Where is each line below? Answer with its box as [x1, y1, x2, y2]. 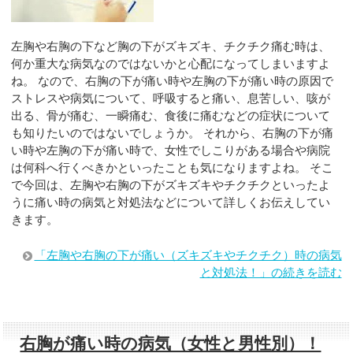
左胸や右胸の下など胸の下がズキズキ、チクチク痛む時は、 [11, 39, 331, 54]
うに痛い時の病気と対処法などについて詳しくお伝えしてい [11, 195, 331, 210]
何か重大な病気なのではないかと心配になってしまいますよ [11, 57, 331, 71]
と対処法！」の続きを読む [199, 265, 342, 279]
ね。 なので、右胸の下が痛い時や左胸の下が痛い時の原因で [11, 74, 334, 88]
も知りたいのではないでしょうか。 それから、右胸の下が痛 [11, 126, 334, 140]
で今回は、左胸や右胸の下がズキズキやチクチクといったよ [11, 178, 331, 192]
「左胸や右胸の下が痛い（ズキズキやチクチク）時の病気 [34, 247, 342, 262]
